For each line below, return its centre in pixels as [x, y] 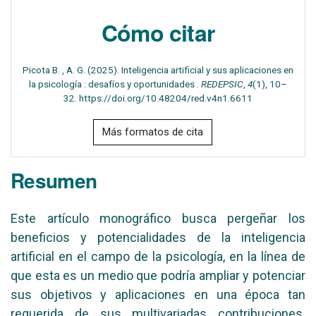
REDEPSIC [222, 84]
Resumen [54, 181]
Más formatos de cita [153, 132]
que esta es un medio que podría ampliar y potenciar [158, 276]
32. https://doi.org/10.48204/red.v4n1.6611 [158, 98]
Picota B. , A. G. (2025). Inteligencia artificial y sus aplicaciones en [158, 70]
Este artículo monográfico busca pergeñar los [158, 219]
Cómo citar [158, 33]
